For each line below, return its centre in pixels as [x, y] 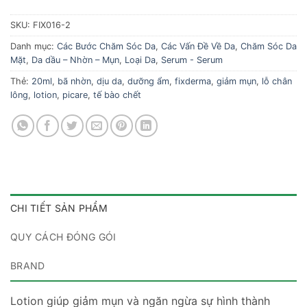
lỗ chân [277, 82]
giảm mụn [236, 82]
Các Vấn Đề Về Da [198, 47]
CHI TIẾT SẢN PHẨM [59, 208]
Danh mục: [34, 47]
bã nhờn [74, 82]
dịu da [109, 82]
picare [75, 95]
